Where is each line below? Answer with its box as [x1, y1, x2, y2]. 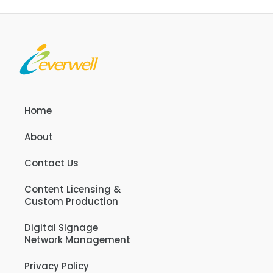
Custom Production [24, 195, 118, 208]
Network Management [24, 233, 130, 247]
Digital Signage [24, 221, 98, 235]
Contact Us [24, 157, 79, 170]
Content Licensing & [24, 183, 121, 196]
